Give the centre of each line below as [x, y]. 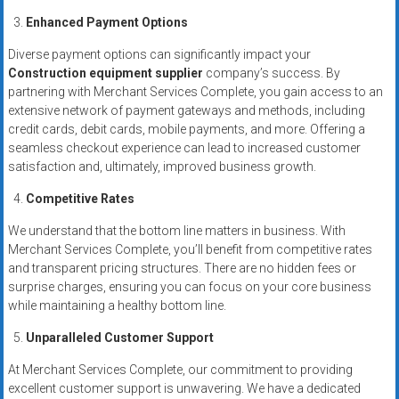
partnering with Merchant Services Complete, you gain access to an [195, 92]
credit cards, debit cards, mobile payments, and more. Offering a [186, 130]
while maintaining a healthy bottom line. [117, 306]
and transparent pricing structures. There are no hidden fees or [182, 269]
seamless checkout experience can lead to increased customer [184, 148]
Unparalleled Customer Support [119, 338]
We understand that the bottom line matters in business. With [176, 231]
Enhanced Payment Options [106, 23]
